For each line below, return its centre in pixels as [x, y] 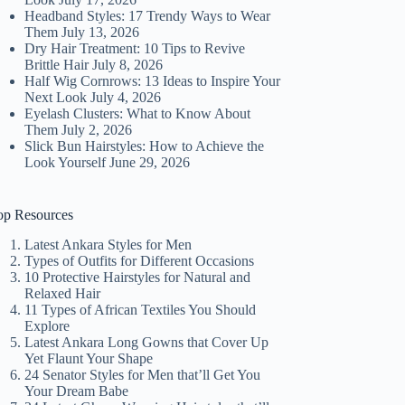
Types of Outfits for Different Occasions [140, 260]
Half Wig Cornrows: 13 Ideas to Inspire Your [153, 81]
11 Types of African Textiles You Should [141, 309]
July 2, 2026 [97, 130]
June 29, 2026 [150, 163]
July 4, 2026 [126, 98]
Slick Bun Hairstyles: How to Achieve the [145, 146]
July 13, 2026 [101, 33]
